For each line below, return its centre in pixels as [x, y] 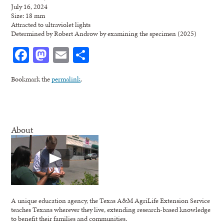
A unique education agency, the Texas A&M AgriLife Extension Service [111, 200]
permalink [66, 79]
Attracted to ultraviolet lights [51, 24]
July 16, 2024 [29, 6]
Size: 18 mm [28, 15]
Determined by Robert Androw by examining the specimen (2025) [104, 33]
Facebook [60, 54]
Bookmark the [31, 79]
